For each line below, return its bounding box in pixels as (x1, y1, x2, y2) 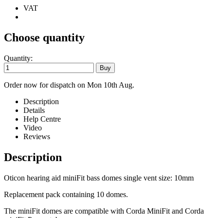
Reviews (23, 132, 50, 141)
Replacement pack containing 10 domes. (4, 190, 128, 199)
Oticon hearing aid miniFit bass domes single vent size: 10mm (4, 173, 196, 182)
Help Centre (23, 115, 61, 124)
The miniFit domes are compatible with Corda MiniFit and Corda (4, 206, 204, 215)
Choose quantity (4, 31, 85, 44)
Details (23, 106, 45, 115)
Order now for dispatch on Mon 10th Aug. (4, 81, 134, 90)
